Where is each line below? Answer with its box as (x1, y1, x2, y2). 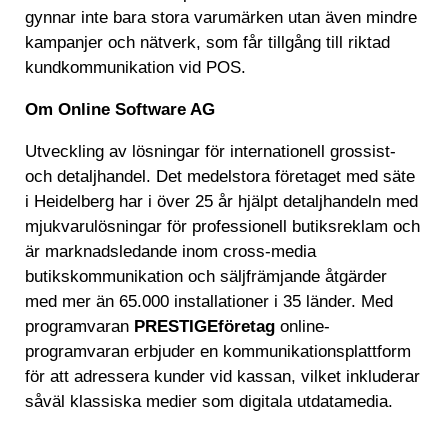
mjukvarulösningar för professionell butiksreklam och (25, 217, 420, 237)
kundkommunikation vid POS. (25, 58, 246, 78)
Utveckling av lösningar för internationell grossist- (25, 142, 396, 162)
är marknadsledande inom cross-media (25, 242, 316, 262)
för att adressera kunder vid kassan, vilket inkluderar (25, 367, 420, 387)
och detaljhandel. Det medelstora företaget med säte (25, 167, 415, 187)
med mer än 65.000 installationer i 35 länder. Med (25, 292, 393, 312)
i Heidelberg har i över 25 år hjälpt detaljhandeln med (25, 192, 418, 212)
